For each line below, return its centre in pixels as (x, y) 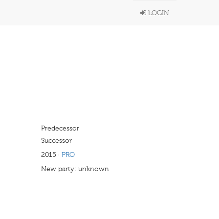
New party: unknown (75, 169)
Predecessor (60, 128)
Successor (56, 141)
